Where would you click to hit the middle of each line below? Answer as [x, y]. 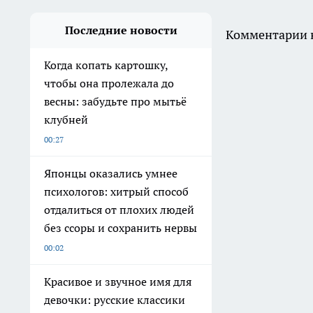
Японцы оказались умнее [111, 173]
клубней [66, 119]
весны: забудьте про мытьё [115, 101]
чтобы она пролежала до [109, 83]
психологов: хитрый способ [116, 191]
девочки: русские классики [115, 299]
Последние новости [121, 30]
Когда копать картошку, [106, 65]
